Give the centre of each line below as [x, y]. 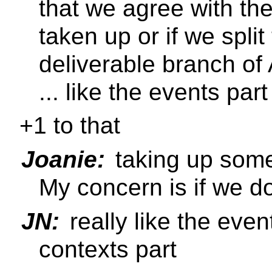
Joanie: [63, 159]
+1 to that [70, 126]
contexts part [108, 249]
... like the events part [153, 92]
